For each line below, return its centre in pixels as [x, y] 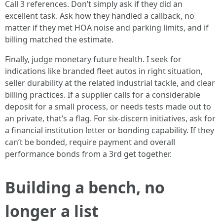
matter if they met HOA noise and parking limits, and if [107, 28]
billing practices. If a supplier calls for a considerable [103, 95]
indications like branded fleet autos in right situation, [104, 71]
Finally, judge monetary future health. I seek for [93, 59]
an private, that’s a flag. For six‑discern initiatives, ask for [110, 118]
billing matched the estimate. [59, 39]
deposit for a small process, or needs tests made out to [108, 107]
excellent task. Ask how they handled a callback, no [100, 16]
